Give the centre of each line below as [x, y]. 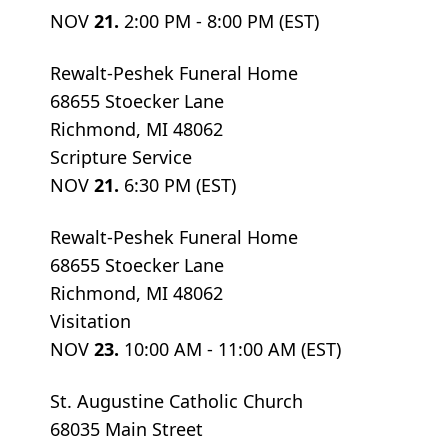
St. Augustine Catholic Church [176, 400]
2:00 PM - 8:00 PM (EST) [221, 20]
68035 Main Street [126, 428]
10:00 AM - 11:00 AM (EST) [232, 348]
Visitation [90, 320]
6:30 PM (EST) [180, 184]
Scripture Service [121, 156]
